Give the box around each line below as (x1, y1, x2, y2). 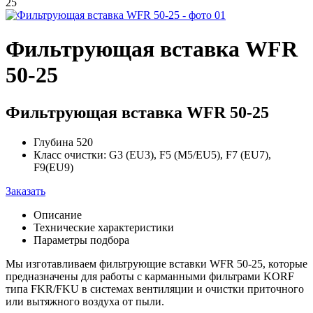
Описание (34, 208, 82, 221)
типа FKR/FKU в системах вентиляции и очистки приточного (6, 282, 304, 295)
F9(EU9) (34, 161, 73, 173)
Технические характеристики (34, 221, 174, 233)
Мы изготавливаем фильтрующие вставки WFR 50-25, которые (6, 257, 307, 270)
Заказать (6, 184, 45, 197)
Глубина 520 (34, 136, 93, 148)
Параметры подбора (34, 233, 129, 246)
